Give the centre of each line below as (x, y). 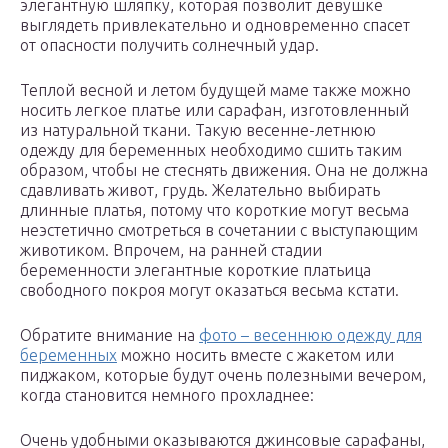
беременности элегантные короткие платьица (195, 269)
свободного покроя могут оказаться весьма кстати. (209, 289)
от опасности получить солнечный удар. (169, 44)
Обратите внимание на (109, 334)
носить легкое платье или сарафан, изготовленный (214, 109)
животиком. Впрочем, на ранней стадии (171, 249)
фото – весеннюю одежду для (310, 334)
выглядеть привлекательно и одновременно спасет (215, 24)
